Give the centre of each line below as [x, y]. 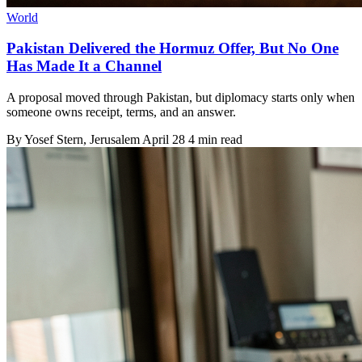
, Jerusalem [113, 140]
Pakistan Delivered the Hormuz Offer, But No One [173, 48]
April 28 [164, 140]
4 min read [215, 140]
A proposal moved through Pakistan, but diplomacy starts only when [181, 98]
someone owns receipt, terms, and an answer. [121, 112]
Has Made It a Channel [84, 66]
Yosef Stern [54, 140]
